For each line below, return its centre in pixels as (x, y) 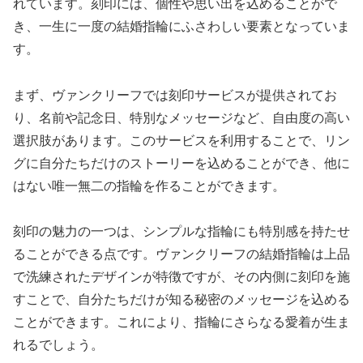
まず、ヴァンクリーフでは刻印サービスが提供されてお (175, 95)
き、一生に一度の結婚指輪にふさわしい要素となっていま (181, 26)
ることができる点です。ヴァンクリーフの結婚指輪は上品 (181, 254)
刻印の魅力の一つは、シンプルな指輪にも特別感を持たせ (181, 232)
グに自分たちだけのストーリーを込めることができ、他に (181, 163)
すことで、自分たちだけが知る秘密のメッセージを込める (181, 300)
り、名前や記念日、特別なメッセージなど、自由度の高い (181, 117)
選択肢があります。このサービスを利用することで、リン (181, 140)
